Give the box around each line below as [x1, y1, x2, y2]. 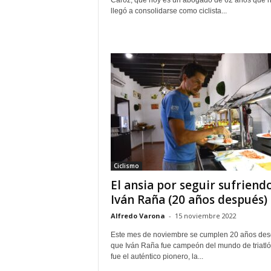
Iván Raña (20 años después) [110, 192, 267, 207]
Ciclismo [113, 162, 139, 170]
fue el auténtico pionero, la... [110, 252, 203, 261]
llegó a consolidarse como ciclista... [110, 7, 227, 15]
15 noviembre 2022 [174, 211, 237, 220]
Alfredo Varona [110, 211, 165, 220]
